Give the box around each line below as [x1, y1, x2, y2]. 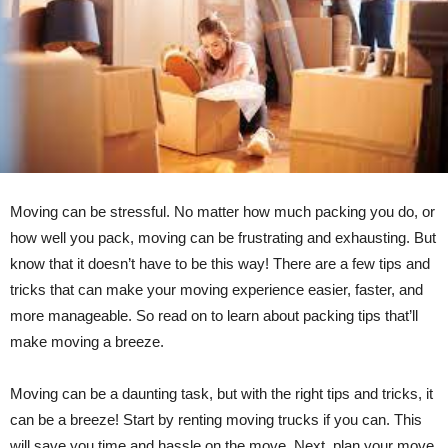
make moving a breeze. [10, 333, 164, 351]
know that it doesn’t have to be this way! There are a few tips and [10, 255, 430, 273]
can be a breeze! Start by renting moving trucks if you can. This [10, 411, 422, 429]
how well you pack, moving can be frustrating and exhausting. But [10, 229, 436, 247]
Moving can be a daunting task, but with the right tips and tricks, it [10, 385, 433, 403]
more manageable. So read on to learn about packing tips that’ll [10, 307, 418, 325]
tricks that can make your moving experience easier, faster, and [10, 281, 423, 299]
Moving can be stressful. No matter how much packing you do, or [10, 203, 435, 221]
